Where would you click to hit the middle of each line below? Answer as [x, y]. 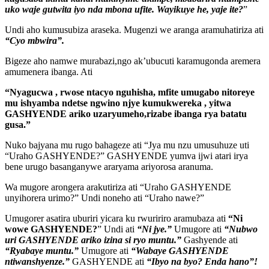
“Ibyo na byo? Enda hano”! [202, 262]
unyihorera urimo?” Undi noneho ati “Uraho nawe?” [104, 198]
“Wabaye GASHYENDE [179, 251]
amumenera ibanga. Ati [49, 72]
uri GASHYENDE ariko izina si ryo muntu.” [93, 240]
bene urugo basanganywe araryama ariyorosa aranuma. [109, 167]
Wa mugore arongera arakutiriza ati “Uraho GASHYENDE [118, 187]
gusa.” [18, 125]
